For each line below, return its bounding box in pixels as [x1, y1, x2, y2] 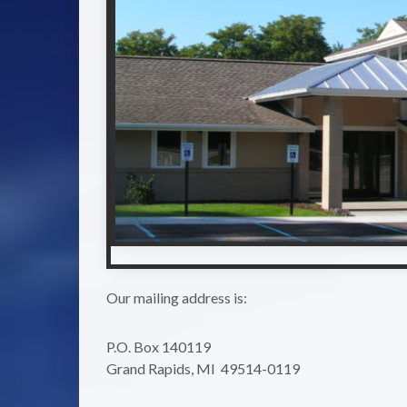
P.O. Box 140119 [106, 337, 211, 355]
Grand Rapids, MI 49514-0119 [106, 359, 300, 377]
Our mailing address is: [106, 288, 247, 306]
